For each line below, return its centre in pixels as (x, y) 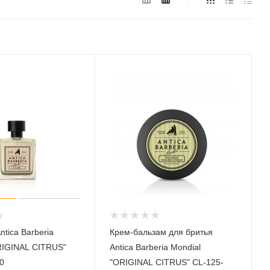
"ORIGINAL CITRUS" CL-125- (167, 262)
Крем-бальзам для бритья (162, 232)
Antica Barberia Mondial (155, 247)
